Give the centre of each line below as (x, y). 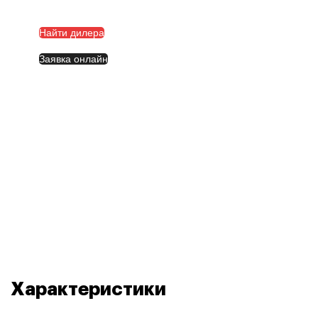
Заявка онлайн (73, 59)
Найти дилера (72, 32)
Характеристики (88, 290)
